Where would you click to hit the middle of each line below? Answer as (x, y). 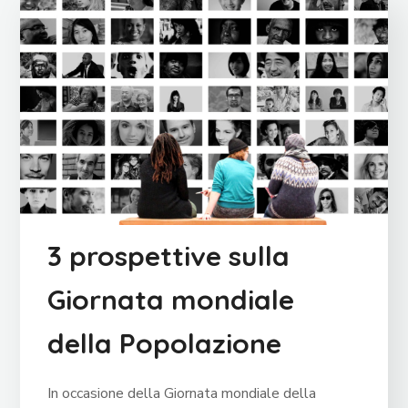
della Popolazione (165, 344)
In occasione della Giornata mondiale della (182, 394)
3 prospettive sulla (169, 256)
